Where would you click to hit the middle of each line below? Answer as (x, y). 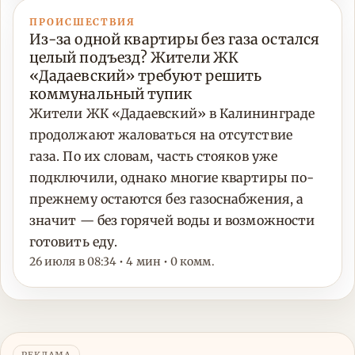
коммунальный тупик (111, 94)
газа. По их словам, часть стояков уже (153, 157)
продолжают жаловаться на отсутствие (161, 135)
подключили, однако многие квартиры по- (172, 178)
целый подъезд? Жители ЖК (134, 58)
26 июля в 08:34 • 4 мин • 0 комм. (122, 262)
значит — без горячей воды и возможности (172, 221)
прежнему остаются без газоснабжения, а (167, 199)
